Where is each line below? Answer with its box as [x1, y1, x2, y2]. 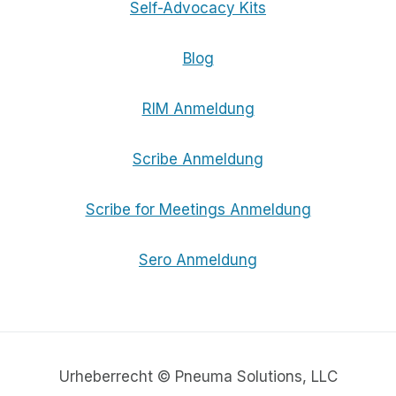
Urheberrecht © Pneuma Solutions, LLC [58, 368, 338, 386]
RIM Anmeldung [141, 100, 255, 118]
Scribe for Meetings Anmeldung [85, 201, 311, 219]
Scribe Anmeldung [133, 150, 263, 169]
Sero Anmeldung [139, 251, 257, 270]
